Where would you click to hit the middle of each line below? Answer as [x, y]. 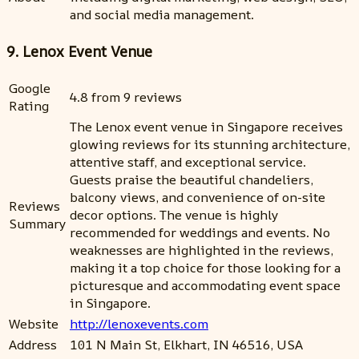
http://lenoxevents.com [139, 323]
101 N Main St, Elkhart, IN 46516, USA [186, 344]
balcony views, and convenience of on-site [198, 197]
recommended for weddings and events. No [200, 232]
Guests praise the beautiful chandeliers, [192, 179]
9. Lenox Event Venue [79, 52]
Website [34, 323]
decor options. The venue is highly [174, 214]
